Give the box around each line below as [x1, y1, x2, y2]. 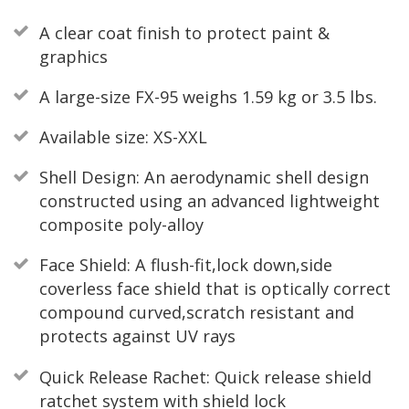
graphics [38, 45, 108, 68]
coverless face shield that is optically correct [38, 278, 391, 300]
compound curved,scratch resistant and [38, 301, 354, 324]
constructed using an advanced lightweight [38, 190, 380, 213]
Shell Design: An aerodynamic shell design [38, 166, 369, 189]
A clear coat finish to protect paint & [38, 21, 330, 44]
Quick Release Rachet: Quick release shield [38, 365, 372, 388]
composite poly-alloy [38, 214, 204, 236]
